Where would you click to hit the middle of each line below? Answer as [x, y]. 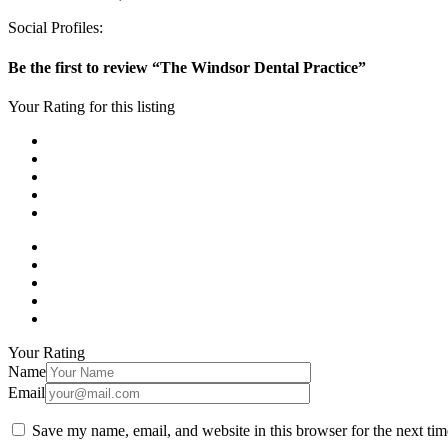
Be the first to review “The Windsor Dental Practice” [187, 67]
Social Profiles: [55, 28]
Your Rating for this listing [91, 106]
